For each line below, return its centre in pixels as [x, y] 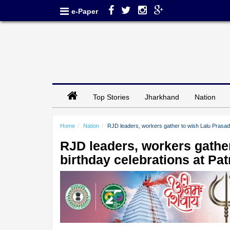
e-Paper [85, 11]
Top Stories [111, 97]
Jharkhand [162, 97]
